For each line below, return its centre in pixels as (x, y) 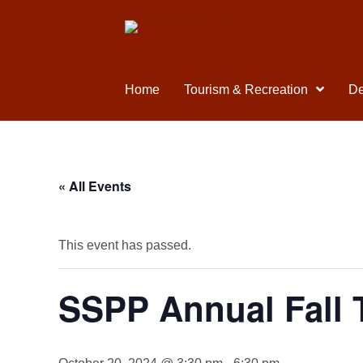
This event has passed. (125, 245)
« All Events (95, 186)
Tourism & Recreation (246, 90)
